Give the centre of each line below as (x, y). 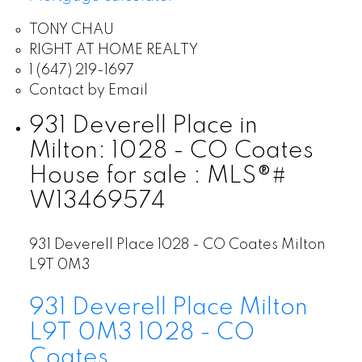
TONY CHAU (71, 30)
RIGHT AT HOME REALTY (113, 51)
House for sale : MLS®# (158, 177)
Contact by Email (88, 91)
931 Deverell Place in (143, 126)
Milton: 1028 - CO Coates (171, 152)
